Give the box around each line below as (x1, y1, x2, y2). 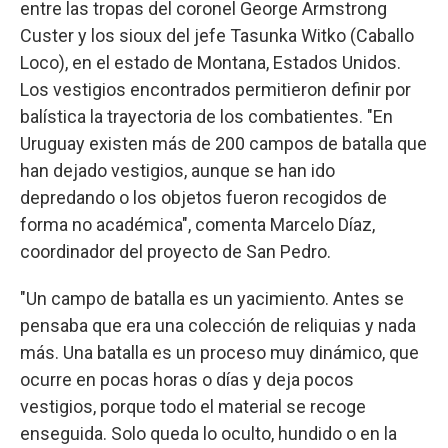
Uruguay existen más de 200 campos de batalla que (20, 132, 427, 154)
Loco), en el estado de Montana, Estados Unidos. (20, 51, 401, 73)
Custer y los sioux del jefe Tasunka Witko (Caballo (20, 24, 414, 46)
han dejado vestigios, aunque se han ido (20, 159, 335, 181)
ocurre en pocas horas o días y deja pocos (20, 368, 354, 390)
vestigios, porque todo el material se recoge (20, 395, 366, 417)
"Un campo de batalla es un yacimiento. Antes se (20, 287, 404, 309)
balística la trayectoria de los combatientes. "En (20, 105, 393, 127)
